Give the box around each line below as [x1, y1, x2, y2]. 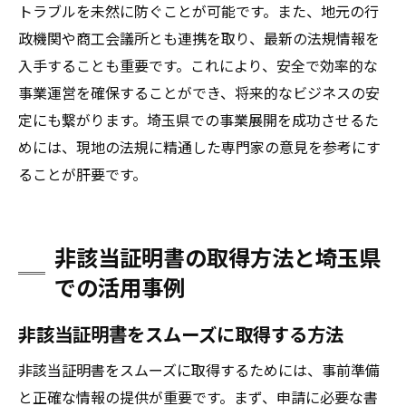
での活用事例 [54, 270, 185, 303]
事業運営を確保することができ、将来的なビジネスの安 [18, 82, 380, 103]
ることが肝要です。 [18, 163, 147, 185]
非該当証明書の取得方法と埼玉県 [54, 240, 381, 273]
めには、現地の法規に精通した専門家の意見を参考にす [18, 136, 381, 158]
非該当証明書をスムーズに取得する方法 [18, 320, 343, 347]
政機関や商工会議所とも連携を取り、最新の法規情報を [18, 27, 380, 49]
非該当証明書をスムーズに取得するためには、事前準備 [18, 359, 380, 381]
